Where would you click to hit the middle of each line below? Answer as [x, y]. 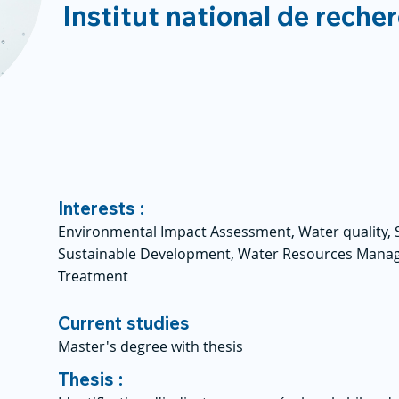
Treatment [93, 276]
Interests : [101, 208]
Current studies [124, 323]
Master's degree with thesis [151, 346]
